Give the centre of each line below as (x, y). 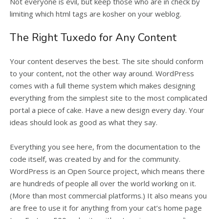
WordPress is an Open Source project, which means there (107, 171)
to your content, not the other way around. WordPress (102, 73)
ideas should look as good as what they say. (84, 122)
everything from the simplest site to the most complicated (109, 98)
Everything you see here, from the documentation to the (105, 147)
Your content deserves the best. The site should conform (107, 61)
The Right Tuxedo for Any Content (93, 38)
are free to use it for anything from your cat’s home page (106, 208)
